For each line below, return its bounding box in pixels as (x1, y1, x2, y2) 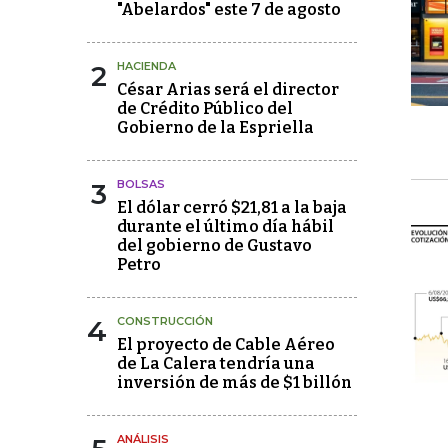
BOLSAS (117, 177, 165, 191)
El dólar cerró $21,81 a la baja (117, 198, 347, 217)
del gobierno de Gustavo (117, 236, 312, 255)
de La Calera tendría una (117, 354, 315, 373)
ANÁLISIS (117, 432, 169, 446)
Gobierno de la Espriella (117, 118, 314, 137)
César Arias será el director (117, 80, 339, 99)
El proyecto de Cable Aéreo (117, 335, 335, 354)
